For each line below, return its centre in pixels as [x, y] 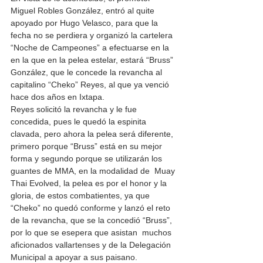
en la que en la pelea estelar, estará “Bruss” [93, 60]
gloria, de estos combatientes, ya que [81, 196]
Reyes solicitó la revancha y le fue [75, 109]
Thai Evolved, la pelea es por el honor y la [90, 183]
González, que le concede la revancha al [87, 73]
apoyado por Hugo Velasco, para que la [85, 23]
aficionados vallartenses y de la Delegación [92, 245]
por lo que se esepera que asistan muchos [92, 233]
